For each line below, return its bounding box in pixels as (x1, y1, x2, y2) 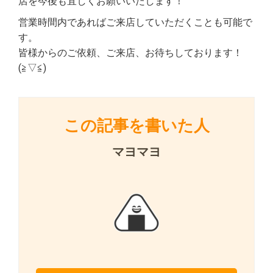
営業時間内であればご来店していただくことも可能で (18, 16, 252, 28)
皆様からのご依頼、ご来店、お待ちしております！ (18, 46, 243, 58)
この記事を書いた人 (63, 116, 210, 135)
